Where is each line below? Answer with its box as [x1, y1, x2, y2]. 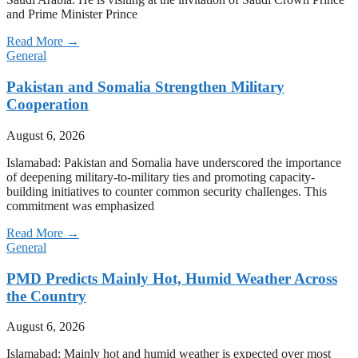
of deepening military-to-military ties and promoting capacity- [6, 169, 315, 184]
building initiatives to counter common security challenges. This [6, 184, 327, 198]
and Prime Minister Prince [6, 7, 137, 22]
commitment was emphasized [6, 198, 154, 213]
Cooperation [6, 96, 89, 113]
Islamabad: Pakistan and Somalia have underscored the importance [6, 155, 341, 169]
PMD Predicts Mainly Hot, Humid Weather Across [6, 269, 337, 287]
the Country [6, 287, 86, 304]
